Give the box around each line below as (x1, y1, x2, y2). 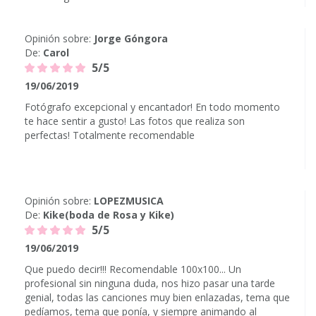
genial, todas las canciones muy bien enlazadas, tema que (25, 291, 290, 304)
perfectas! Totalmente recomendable (25, 128, 195, 142)
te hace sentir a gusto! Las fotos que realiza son (25, 114, 245, 128)
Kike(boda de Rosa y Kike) (43, 208, 174, 221)
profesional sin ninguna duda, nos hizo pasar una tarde (25, 276, 275, 290)
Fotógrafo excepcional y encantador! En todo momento (25, 100, 280, 114)
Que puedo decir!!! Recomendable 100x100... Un (25, 262, 241, 276)
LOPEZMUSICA (94, 194, 164, 207)
